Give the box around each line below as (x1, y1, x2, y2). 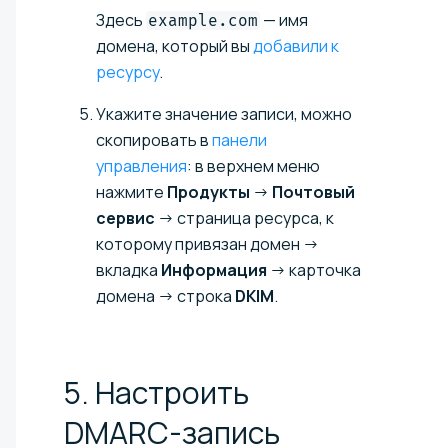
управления (96, 154, 187, 177)
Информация (161, 258, 267, 281)
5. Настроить (64, 371, 249, 413)
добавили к (253, 34, 339, 57)
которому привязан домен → (96, 232, 319, 255)
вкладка (96, 258, 161, 281)
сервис (96, 206, 155, 229)
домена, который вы (96, 34, 253, 57)
